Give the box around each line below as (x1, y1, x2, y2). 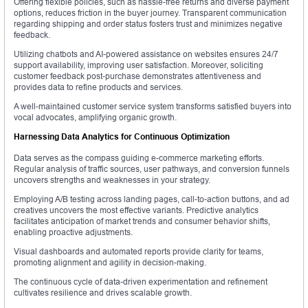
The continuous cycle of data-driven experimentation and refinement (14, 276, 267, 287)
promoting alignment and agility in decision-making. (14, 257, 206, 268)
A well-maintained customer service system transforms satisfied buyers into (14, 101, 291, 112)
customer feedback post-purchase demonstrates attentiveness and (14, 71, 261, 82)
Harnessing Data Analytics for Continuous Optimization (14, 131, 230, 142)
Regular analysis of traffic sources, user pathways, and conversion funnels (14, 164, 289, 175)
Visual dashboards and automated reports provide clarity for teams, (14, 246, 263, 257)
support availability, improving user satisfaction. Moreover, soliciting (14, 60, 263, 71)
